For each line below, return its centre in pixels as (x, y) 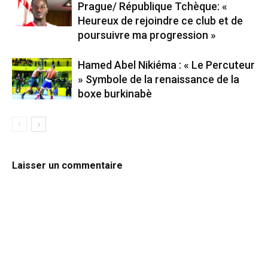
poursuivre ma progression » (147, 35)
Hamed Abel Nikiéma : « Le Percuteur (166, 65)
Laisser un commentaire (67, 166)
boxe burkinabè (115, 94)
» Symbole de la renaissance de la (159, 80)
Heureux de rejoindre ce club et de (160, 21)
